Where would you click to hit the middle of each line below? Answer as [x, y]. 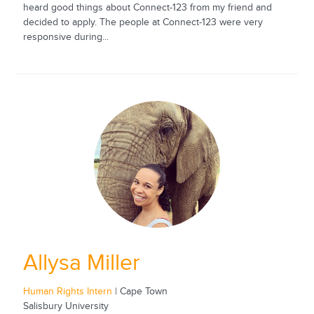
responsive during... [66, 37]
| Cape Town [139, 291]
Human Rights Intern [67, 291]
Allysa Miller [81, 263]
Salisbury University [66, 306]
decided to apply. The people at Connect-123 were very [143, 23]
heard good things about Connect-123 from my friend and [147, 8]
